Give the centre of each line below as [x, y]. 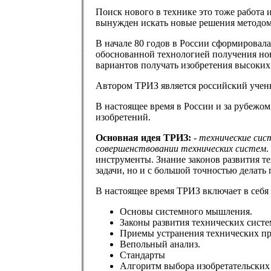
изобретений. [123, 117]
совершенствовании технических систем [181, 149]
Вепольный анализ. [160, 244]
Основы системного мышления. [186, 212]
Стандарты [142, 255]
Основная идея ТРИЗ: [143, 138]
